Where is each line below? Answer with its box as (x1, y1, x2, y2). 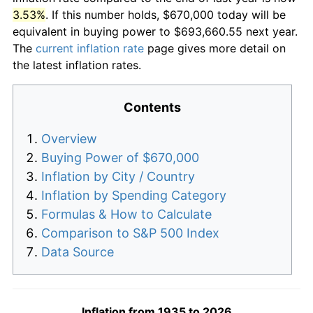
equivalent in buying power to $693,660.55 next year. (13, 24, 298, 39)
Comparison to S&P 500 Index (41, 226, 219, 241)
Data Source (41, 245, 114, 260)
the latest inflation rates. (13, 58, 141, 73)
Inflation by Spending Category (41, 188, 226, 203)
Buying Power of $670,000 (41, 150, 199, 166)
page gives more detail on (144, 41, 286, 56)
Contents (124, 100, 181, 115)
